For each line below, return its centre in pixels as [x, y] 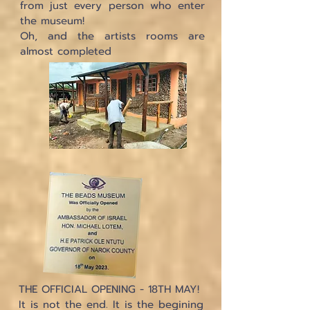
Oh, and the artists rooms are [112, 36]
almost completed [66, 51]
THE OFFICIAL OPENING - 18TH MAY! [109, 289]
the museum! [52, 21]
